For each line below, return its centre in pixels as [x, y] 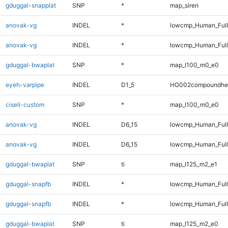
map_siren [184, 5]
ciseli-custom [25, 104]
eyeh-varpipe [25, 84]
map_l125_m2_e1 [193, 164]
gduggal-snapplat [31, 5]
